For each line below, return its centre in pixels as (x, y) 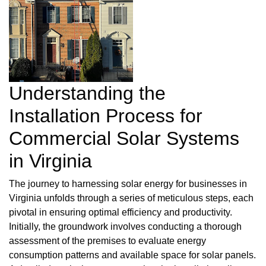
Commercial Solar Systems (124, 139)
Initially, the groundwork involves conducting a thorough (125, 227)
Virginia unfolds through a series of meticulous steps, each (131, 198)
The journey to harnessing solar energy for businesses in (128, 184)
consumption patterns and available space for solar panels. (132, 255)
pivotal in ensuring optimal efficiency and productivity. (121, 213)
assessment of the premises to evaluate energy (107, 241)
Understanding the (87, 94)
